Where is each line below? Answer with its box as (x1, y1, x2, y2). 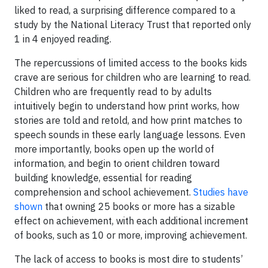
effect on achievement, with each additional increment (14, 215, 248, 227)
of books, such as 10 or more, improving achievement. (14, 229, 247, 241)
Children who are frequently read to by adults (14, 86, 212, 98)
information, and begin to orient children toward (14, 157, 220, 169)
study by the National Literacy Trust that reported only (14, 19, 251, 31)
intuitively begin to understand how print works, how (14, 100, 239, 112)
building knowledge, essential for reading (14, 172, 192, 184)
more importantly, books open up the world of (14, 143, 214, 155)
